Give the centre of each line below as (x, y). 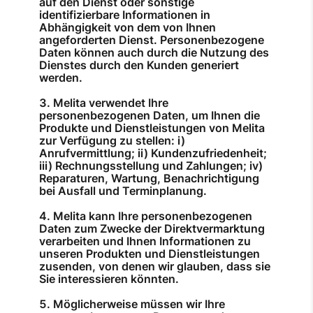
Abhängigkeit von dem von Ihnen (128, 28)
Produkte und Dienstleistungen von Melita (152, 128)
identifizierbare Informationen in (125, 15)
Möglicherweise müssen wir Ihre (139, 304)
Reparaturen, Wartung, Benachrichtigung (149, 179)
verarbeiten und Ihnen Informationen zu (145, 241)
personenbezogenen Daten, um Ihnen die (150, 116)
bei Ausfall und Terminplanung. (123, 191)
